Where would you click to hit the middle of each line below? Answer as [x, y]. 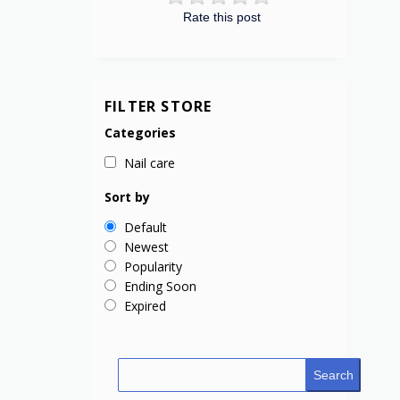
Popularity [153, 267]
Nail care [150, 163]
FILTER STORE [158, 107]
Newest [146, 247]
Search [333, 375]
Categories [140, 133]
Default [146, 228]
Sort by [127, 197]
